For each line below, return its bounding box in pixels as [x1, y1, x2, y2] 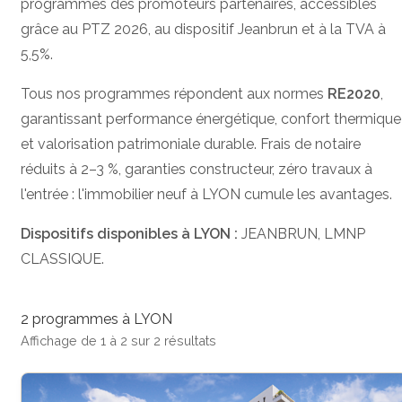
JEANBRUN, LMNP [238, 224, 365, 242]
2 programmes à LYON [21, 310, 172, 328]
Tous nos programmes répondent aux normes [21, 84, 328, 102]
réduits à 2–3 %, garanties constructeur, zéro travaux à [21, 160, 372, 178]
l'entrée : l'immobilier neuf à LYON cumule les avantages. [21, 185, 392, 203]
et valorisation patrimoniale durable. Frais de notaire [21, 135, 361, 153]
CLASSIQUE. [21, 249, 104, 267]
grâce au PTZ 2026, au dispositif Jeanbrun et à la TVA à [21, 20, 386, 38]
